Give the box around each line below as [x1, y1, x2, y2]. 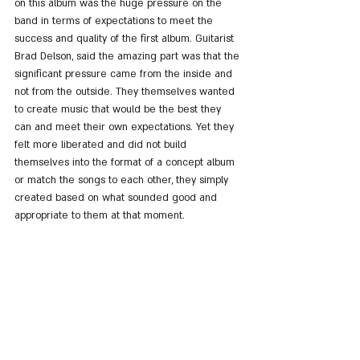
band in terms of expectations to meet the [14, 14, 216, 27]
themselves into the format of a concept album [14, 156, 238, 169]
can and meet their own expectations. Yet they [14, 121, 237, 133]
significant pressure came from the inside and [14, 67, 235, 80]
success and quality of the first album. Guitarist [14, 32, 237, 45]
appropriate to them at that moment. [14, 209, 185, 222]
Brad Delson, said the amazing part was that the [14, 50, 243, 63]
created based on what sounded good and [14, 191, 220, 204]
